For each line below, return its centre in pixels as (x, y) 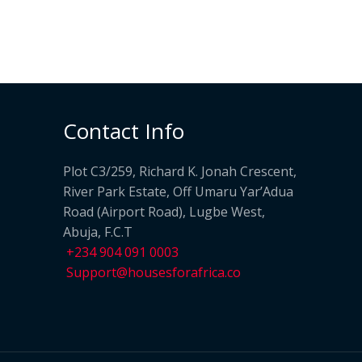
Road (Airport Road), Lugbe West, (164, 212)
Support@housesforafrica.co (152, 273)
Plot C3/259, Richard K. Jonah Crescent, (179, 172)
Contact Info (123, 131)
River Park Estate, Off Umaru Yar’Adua (178, 192)
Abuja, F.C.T (97, 232)
